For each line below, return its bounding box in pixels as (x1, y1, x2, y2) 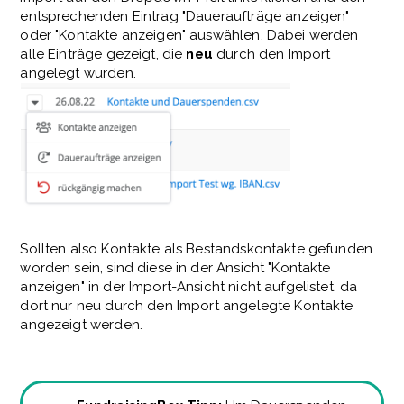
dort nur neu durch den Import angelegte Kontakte (20, 298, 353, 315)
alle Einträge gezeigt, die (20, 46, 187, 63)
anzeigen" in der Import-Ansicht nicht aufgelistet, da (20, 279, 358, 296)
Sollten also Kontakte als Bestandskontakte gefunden (20, 241, 373, 258)
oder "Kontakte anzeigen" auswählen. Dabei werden (20, 27, 359, 44)
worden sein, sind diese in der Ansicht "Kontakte (20, 260, 331, 277)
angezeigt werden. (20, 317, 142, 334)
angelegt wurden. (20, 65, 136, 82)
